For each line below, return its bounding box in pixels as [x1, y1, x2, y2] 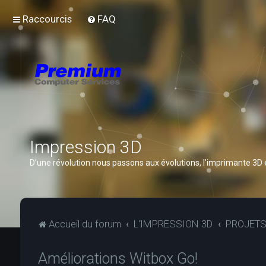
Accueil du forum [48, 218, 121, 230]
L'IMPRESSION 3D [134, 218, 213, 230]
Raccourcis [23, 13, 72, 25]
